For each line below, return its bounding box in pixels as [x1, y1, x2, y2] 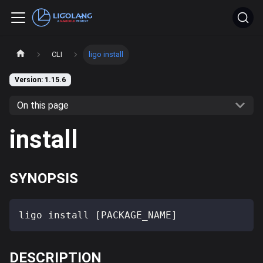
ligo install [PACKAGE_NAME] [19, 209, 177, 221]
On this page [16, 99, 69, 111]
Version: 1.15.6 [15, 76, 66, 85]
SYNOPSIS [9, 170, 78, 187]
